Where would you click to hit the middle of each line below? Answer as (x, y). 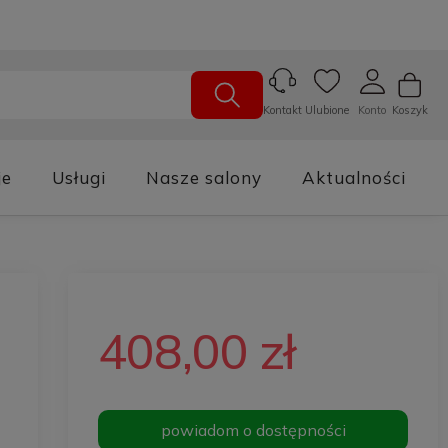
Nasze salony (204, 177)
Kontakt (282, 110)
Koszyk (410, 109)
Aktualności (354, 177)
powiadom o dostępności (253, 430)
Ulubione (327, 109)
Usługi (79, 177)
